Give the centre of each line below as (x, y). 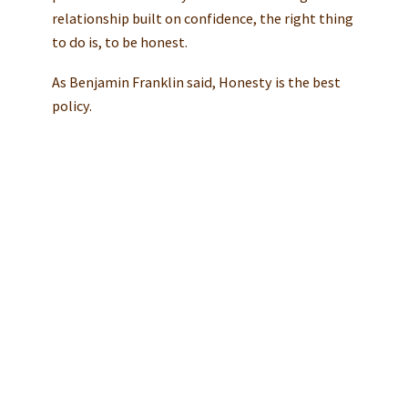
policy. (71, 105)
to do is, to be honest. (119, 41)
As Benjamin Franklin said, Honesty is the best (196, 82)
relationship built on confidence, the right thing (202, 18)
